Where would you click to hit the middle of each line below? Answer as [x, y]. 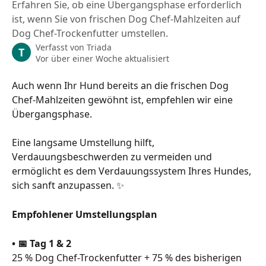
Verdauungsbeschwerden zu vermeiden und [113, 157]
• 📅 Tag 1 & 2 [42, 243]
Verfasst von [61, 47]
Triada [99, 47]
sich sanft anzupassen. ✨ [68, 186]
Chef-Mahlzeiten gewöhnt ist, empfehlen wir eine [123, 100]
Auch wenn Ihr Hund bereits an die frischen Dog [121, 85]
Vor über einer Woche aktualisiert [102, 58]
